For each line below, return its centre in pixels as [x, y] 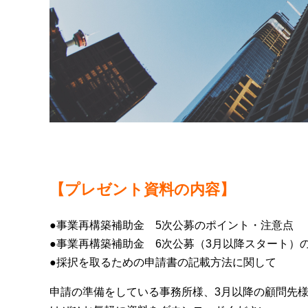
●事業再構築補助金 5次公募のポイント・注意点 [172, 225]
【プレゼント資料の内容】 [142, 189]
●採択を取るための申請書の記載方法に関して [163, 263]
